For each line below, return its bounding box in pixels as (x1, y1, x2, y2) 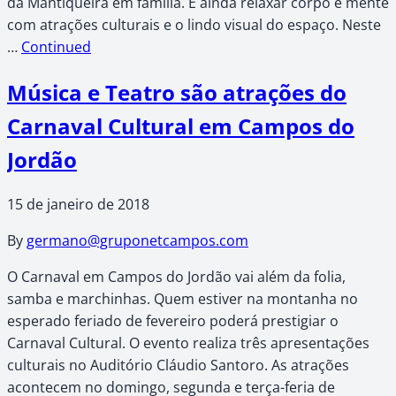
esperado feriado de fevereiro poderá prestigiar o (7, 311, 339, 331)
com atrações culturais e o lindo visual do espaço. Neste (7, 14, 381, 34)
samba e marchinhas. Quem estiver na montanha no (7, 289, 358, 309)
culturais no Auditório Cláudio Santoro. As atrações (7, 355, 349, 376)
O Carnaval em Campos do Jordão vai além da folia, (7, 267, 346, 287)
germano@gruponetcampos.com (27, 231, 248, 251)
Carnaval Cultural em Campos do (7, 110, 354, 141)
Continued (21, 36, 91, 57)
